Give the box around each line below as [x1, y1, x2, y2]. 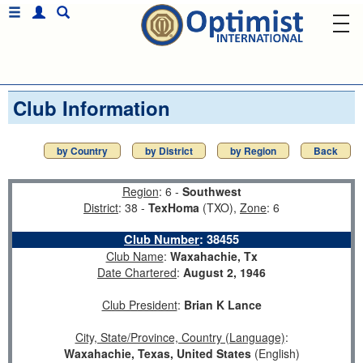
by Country [57, 143, 108, 158]
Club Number [124, 231, 199, 248]
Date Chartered [97, 264, 177, 280]
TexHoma [148, 199, 199, 216]
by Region [230, 143, 276, 158]
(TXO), [199, 199, 240, 216]
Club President [101, 297, 177, 313]
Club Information [13, 94, 170, 122]
